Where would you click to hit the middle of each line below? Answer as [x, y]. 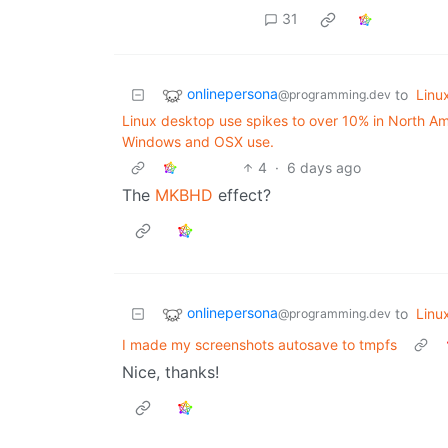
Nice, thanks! [170, 371]
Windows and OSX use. [198, 141]
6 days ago [324, 167]
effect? [242, 194]
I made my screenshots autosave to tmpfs [259, 344]
